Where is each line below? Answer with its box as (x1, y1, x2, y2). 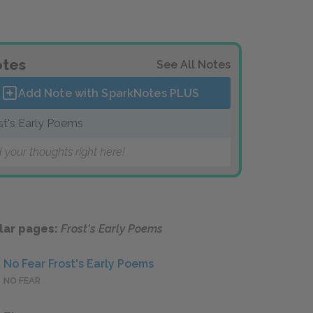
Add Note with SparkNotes (17, 86, 170, 100)
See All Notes (156, 58, 231, 71)
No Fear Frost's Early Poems (3, 257, 154, 271)
